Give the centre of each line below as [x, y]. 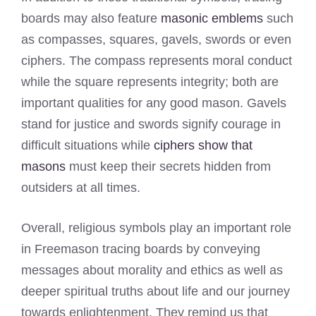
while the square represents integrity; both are [150, 82]
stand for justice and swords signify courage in [151, 124]
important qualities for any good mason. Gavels [154, 103]
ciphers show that [203, 146]
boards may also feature [91, 19]
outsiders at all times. [81, 188]
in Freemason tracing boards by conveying [141, 249]
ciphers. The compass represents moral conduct [157, 61]
